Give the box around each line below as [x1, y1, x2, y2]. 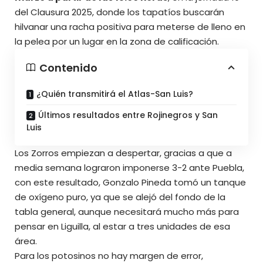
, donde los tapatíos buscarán [92, 5, 224, 18]
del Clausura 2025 [15, 5, 92, 18]
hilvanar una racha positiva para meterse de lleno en [15, 20, 245, 33]
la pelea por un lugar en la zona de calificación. [15, 35, 221, 48]
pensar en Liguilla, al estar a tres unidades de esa [15, 220, 230, 232]
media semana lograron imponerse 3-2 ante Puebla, [15, 161, 244, 174]
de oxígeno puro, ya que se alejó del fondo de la [15, 190, 225, 203]
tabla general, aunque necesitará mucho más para [15, 205, 239, 218]
